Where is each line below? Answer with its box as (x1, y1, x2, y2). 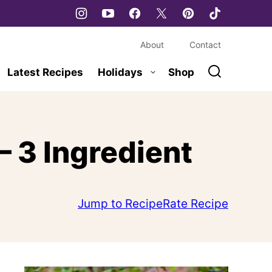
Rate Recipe (163, 196, 228, 211)
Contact (189, 39, 221, 50)
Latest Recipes (7, 66, 83, 78)
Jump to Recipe (78, 196, 163, 211)
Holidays (98, 66, 143, 78)
